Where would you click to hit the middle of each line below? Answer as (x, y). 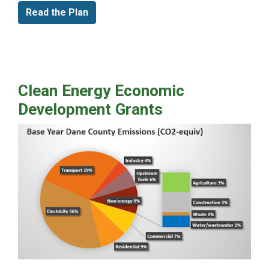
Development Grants (90, 109)
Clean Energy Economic (101, 90)
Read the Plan (57, 12)
